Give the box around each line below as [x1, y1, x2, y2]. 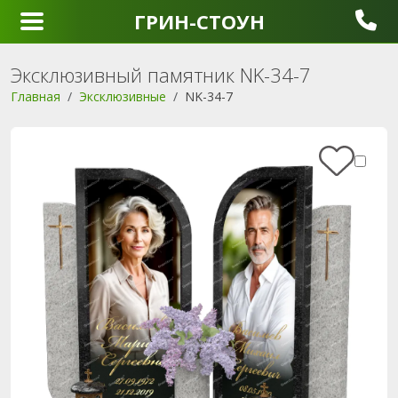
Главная [11, 88, 60, 105]
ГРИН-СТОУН [133, 8, 265, 35]
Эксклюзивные [79, 88, 166, 105]
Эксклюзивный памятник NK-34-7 [11, 61, 311, 88]
